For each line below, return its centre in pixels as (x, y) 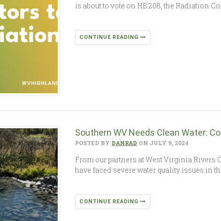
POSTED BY (93, 143)
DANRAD (125, 143)
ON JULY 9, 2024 (163, 143)
